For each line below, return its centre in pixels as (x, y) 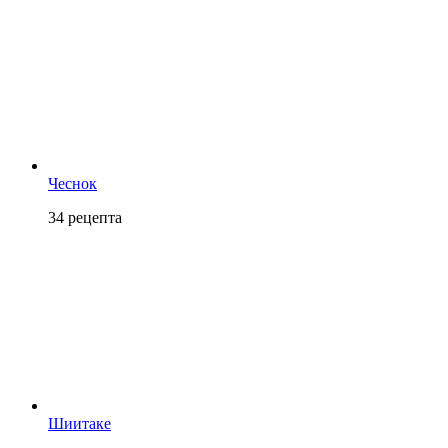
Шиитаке (79, 423)
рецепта (93, 217)
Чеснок (72, 183)
